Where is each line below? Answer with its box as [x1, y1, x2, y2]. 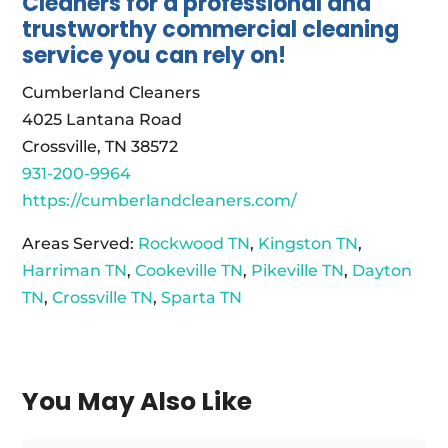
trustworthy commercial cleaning [22, 14, 400, 46]
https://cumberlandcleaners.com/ [22, 191, 298, 211]
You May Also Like [22, 384, 253, 420]
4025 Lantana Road [22, 110, 183, 130]
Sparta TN [161, 288, 243, 308]
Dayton [352, 261, 413, 281]
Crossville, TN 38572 [22, 137, 179, 157]
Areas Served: [22, 234, 139, 254]
